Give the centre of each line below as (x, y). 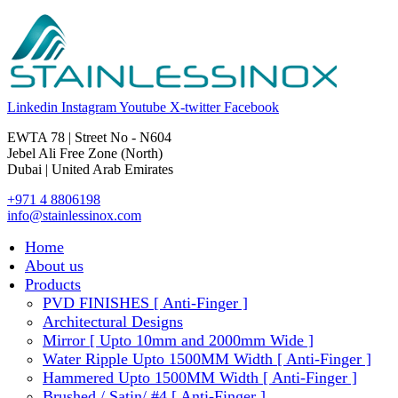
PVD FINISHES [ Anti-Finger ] (145, 303)
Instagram (89, 107)
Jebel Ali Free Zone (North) (85, 153)
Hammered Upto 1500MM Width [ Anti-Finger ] (200, 378)
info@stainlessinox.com (74, 215)
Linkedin (32, 107)
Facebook (251, 107)
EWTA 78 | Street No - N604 (89, 137)
